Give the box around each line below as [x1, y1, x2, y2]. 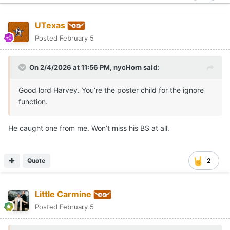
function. [18, 97, 50, 106]
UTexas [35, 20, 65, 31]
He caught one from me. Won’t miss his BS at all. [8, 124, 171, 133]
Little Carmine [35, 189, 91, 200]
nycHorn [113, 63, 142, 72]
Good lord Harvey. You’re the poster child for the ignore [18, 86, 204, 95]
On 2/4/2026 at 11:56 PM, [29, 63, 113, 72]
